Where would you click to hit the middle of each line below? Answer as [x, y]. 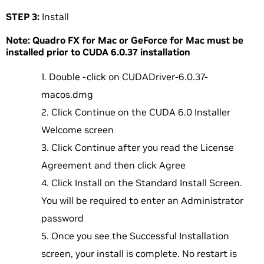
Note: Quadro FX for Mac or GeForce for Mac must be [125, 40]
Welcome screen [77, 130]
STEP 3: [23, 17]
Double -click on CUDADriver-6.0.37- [128, 77]
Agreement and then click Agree [113, 165]
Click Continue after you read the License [143, 148]
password [62, 218]
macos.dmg [67, 95]
